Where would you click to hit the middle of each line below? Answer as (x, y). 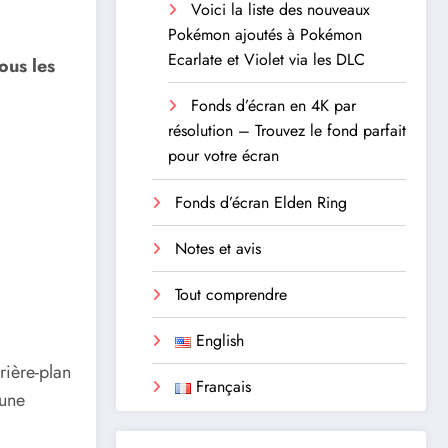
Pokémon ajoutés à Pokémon (265, 34)
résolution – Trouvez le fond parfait (287, 130)
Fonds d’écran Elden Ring (261, 203)
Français (223, 387)
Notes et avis (218, 249)
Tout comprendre (231, 295)
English (219, 341)
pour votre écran (223, 155)
